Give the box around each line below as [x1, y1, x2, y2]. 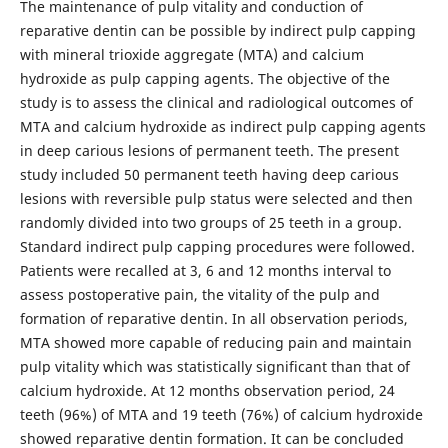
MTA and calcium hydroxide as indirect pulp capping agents [19, 116, 426, 136]
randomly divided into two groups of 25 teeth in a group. [19, 212, 402, 232]
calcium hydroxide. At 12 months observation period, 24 [19, 380, 395, 400]
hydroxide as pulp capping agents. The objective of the [19, 68, 390, 88]
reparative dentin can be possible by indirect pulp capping [19, 20, 416, 40]
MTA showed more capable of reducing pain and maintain [19, 332, 412, 352]
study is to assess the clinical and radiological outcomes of [19, 92, 413, 112]
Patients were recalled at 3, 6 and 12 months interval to [19, 260, 391, 280]
